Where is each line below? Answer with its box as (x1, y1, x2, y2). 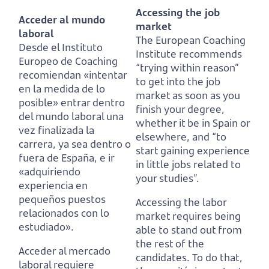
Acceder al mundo (19, 12, 105, 26)
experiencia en (19, 178, 88, 192)
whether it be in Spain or (136, 115, 250, 130)
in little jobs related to (136, 157, 241, 171)
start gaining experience (136, 143, 250, 157)
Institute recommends (136, 46, 242, 61)
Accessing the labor (136, 195, 226, 209)
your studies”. (136, 171, 199, 185)
